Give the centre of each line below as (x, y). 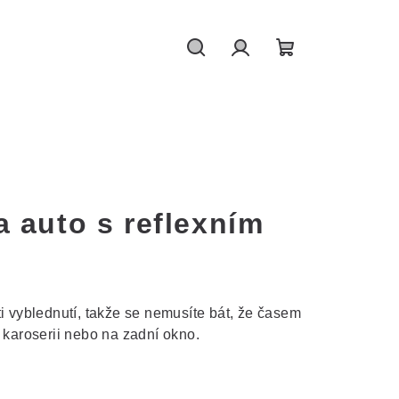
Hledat (221, 73)
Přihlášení (278, 73)
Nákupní (318, 73)
